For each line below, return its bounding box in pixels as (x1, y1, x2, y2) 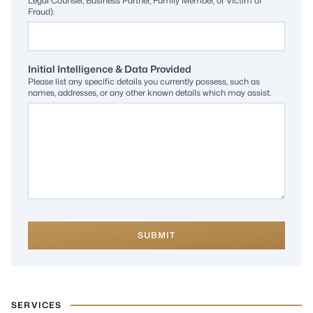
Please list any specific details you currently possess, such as (28, 76, 260, 87)
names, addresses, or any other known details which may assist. (28, 87, 271, 98)
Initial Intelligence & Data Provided (28, 63, 191, 75)
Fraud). (28, 6, 54, 17)
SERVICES (11, 300, 62, 310)
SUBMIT (137, 230, 176, 240)
